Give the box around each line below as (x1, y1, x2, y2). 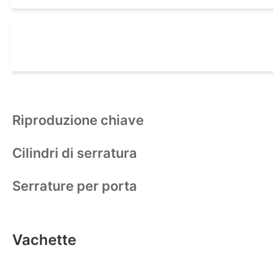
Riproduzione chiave (12, 112, 144, 129)
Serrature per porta (12, 178, 137, 194)
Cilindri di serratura (12, 145, 137, 161)
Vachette (12, 231, 76, 249)
